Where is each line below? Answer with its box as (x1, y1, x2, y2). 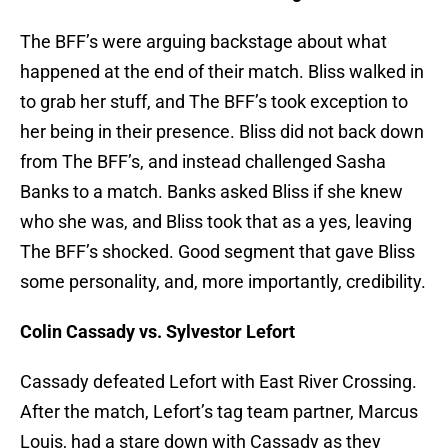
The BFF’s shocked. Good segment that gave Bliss (20, 241, 415, 263)
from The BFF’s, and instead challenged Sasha (20, 151, 386, 173)
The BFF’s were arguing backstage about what (20, 31, 387, 53)
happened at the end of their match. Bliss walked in (20, 61, 424, 83)
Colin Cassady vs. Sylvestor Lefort (20, 321, 295, 343)
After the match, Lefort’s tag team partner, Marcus (20, 401, 418, 423)
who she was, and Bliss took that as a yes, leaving (20, 211, 412, 233)
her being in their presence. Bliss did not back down (20, 121, 424, 143)
